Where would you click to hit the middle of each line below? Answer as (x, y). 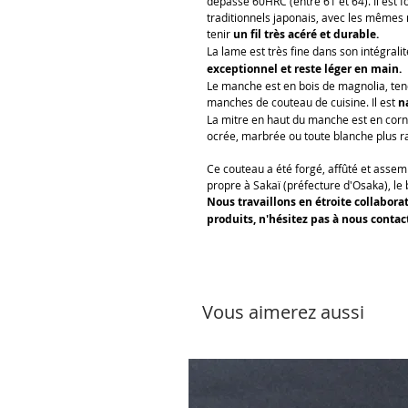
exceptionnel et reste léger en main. (304, 69)
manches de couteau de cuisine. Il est (302, 102)
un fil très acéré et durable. (306, 35)
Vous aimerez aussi (283, 312)
